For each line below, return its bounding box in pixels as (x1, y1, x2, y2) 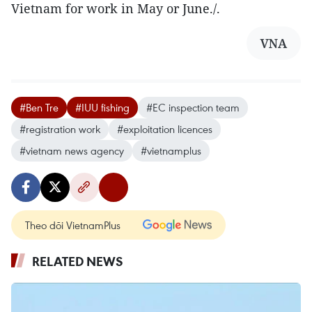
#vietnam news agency (19, 143, 124, 158)
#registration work (19, 122, 100, 136)
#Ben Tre (19, 100, 58, 115)
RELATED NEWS (32, 253, 123, 270)
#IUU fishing (75, 100, 130, 115)
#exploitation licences (117, 122, 212, 136)
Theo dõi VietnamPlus (25, 218, 120, 233)
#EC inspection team (146, 100, 240, 115)
